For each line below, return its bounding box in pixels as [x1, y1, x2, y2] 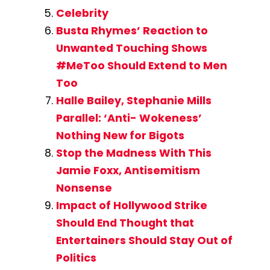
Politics [55, 251, 96, 266]
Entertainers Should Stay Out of [55, 233, 233, 248]
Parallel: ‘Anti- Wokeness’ [55, 111, 202, 126]
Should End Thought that [55, 216, 194, 231]
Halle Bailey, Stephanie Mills [55, 93, 212, 108]
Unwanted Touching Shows [55, 41, 207, 56]
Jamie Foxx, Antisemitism [55, 163, 200, 178]
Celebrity [55, 6, 108, 21]
